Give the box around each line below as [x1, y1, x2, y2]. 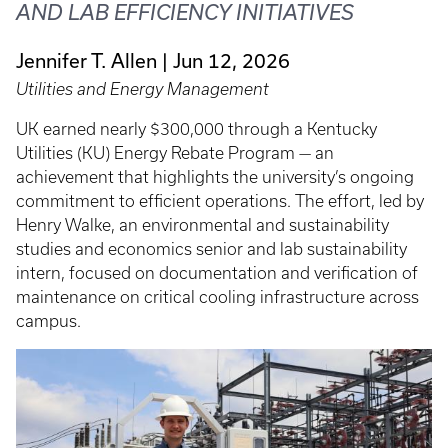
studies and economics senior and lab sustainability [16, 240, 407, 259]
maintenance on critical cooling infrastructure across [16, 288, 419, 307]
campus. [16, 312, 85, 331]
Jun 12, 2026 [173, 49, 290, 73]
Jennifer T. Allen [16, 49, 157, 73]
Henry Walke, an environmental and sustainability [16, 216, 389, 235]
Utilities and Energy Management [16, 80, 269, 99]
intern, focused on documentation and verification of [16, 264, 418, 283]
